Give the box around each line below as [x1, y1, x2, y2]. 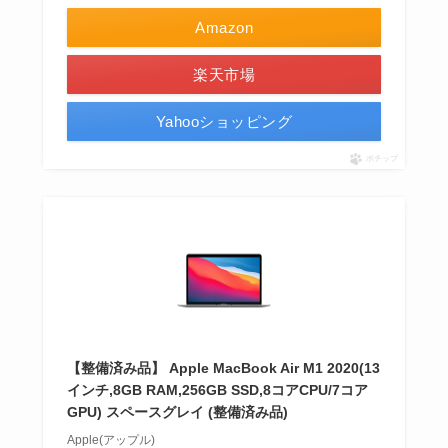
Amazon [195, 19, 253, 37]
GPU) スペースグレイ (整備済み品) [66, 404, 288, 421]
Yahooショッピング [155, 113, 293, 131]
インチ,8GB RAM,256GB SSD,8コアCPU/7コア [66, 382, 368, 399]
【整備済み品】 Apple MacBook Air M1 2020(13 [66, 360, 380, 377]
